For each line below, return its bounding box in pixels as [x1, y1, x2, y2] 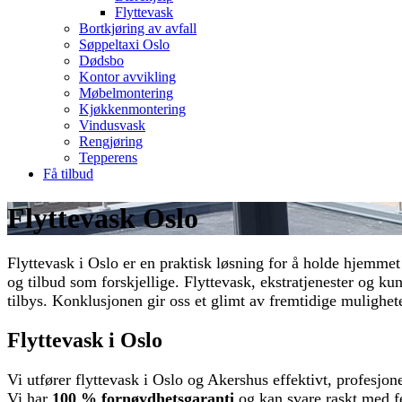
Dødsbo [79, 53, 124, 69]
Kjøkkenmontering [79, 101, 186, 118]
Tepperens [79, 150, 137, 166]
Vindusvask [79, 118, 145, 134]
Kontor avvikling [79, 69, 176, 85]
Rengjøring [79, 134, 143, 150]
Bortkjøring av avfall [79, 21, 197, 37]
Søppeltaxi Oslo [79, 37, 170, 53]
